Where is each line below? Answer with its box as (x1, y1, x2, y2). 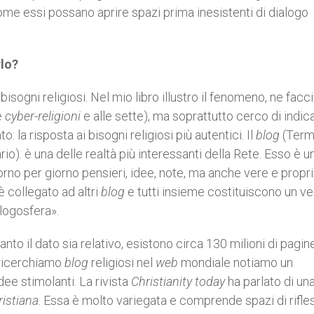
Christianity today (131, 274, 225, 289)
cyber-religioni (5, 109, 81, 123)
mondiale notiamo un (178, 255, 293, 270)
